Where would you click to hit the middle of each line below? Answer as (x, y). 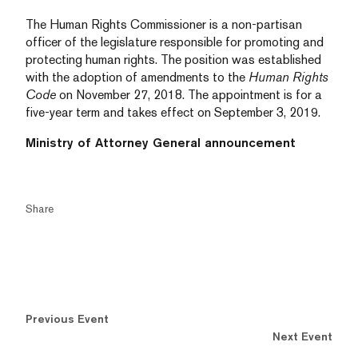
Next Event (302, 336)
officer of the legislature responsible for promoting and (175, 42)
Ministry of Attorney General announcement (161, 143)
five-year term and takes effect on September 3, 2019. (173, 112)
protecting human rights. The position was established (173, 60)
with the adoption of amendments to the (137, 77)
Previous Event (67, 319)
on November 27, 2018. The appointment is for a (189, 95)
